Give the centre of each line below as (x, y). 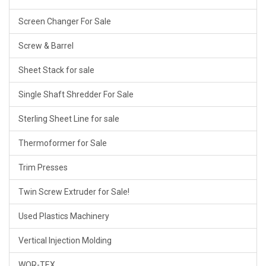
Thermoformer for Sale (63, 143)
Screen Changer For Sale (65, 21)
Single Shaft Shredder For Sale (76, 94)
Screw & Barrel (46, 45)
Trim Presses (43, 167)
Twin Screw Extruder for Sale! (74, 191)
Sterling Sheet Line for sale (69, 118)
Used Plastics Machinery (64, 216)
